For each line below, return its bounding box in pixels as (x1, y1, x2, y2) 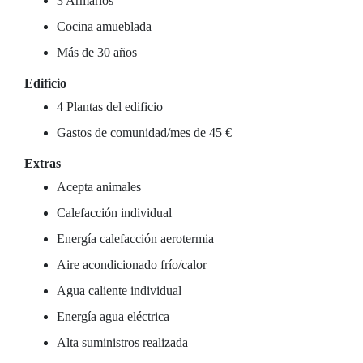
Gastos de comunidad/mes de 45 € (57, 126, 232, 139)
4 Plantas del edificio (57, 100, 163, 113)
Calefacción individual (57, 206, 172, 220)
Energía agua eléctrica (57, 310, 169, 323)
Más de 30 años (57, 45, 137, 59)
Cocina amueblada (57, 19, 152, 33)
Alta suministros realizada (57, 335, 188, 349)
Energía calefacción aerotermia (57, 232, 214, 246)
